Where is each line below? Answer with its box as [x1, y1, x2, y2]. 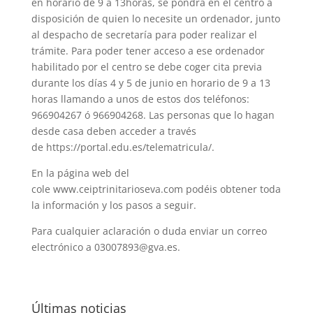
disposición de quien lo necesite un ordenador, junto [31, 11, 280, 25]
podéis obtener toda [185, 182, 281, 196]
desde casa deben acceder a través [31, 124, 196, 138]
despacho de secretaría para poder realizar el [42, 27, 257, 41]
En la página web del [31, 166, 129, 180]
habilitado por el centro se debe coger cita [31, 59, 233, 73]
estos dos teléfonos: [156, 92, 249, 105]
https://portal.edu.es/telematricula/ [45, 140, 212, 154]
